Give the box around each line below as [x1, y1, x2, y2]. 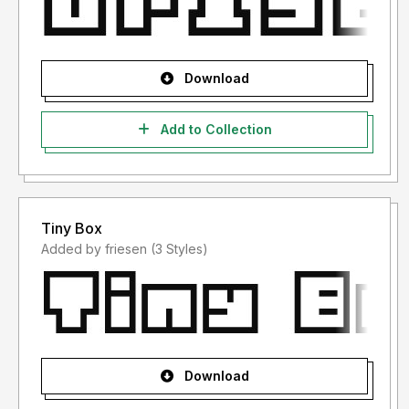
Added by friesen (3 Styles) [151, 241, 208, 257]
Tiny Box [41, 219, 102, 238]
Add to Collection [156, 121, 272, 138]
